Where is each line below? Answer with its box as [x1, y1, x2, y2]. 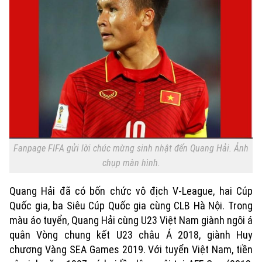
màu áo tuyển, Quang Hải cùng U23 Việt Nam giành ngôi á [9, 214, 253, 227]
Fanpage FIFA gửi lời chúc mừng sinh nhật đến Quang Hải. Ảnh [13, 143, 249, 154]
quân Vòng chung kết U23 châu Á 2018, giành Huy [9, 229, 253, 242]
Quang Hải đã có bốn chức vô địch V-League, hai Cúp [9, 185, 253, 198]
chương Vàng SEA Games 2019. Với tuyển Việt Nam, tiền [9, 243, 253, 256]
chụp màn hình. [102, 157, 160, 169]
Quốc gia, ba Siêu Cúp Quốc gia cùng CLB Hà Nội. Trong [9, 199, 253, 212]
